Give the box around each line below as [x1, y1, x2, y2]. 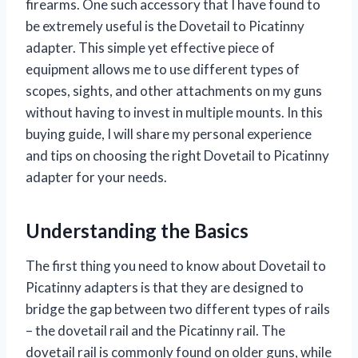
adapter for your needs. [26, 169, 167, 186]
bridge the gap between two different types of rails [26, 300, 330, 318]
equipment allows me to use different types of [26, 61, 300, 78]
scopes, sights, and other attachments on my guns [26, 82, 322, 100]
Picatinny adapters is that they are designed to [26, 279, 304, 296]
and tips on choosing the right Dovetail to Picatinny [26, 147, 329, 165]
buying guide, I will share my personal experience [26, 125, 312, 143]
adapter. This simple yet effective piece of [26, 39, 275, 57]
